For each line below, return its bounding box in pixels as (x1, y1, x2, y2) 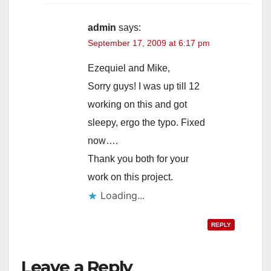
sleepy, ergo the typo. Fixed (88, 117, 205, 128)
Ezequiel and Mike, (88, 62, 170, 73)
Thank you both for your (88, 153, 189, 164)
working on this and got (88, 99, 187, 109)
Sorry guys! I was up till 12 (88, 80, 200, 91)
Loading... (100, 189, 145, 201)
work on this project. (88, 171, 173, 182)
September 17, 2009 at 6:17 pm (88, 38, 210, 48)
